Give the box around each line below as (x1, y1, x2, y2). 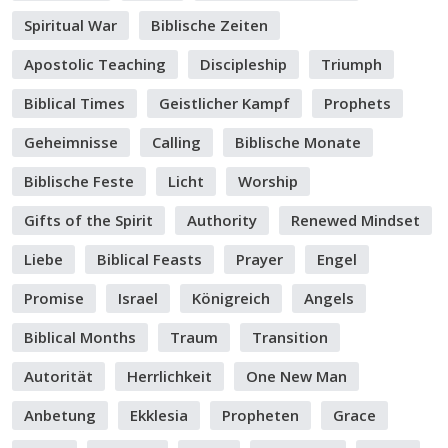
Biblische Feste (24, 171, 134, 191)
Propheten (222, 405, 299, 425)
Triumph (321, 54, 382, 74)
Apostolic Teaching (24, 54, 166, 74)
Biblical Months (24, 327, 136, 347)
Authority (187, 210, 257, 230)
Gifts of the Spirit (24, 210, 153, 230)
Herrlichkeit (127, 366, 212, 386)
